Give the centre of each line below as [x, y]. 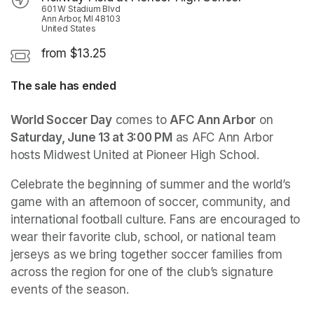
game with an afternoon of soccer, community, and [150, 202]
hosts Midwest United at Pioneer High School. [135, 155]
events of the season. [70, 290]
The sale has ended [63, 86]
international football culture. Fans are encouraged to [156, 220]
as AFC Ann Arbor [223, 138]
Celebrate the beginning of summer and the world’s [151, 185]
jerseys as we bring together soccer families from [146, 255]
